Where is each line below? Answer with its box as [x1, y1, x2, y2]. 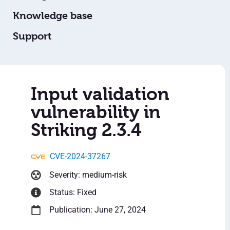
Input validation [31, 84, 169, 105]
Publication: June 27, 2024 [49, 205, 146, 215]
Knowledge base [13, 10, 92, 22]
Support [13, 30, 51, 43]
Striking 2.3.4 [31, 120, 142, 141]
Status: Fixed [49, 187, 97, 198]
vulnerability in [31, 102, 161, 123]
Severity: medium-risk [49, 170, 127, 180]
